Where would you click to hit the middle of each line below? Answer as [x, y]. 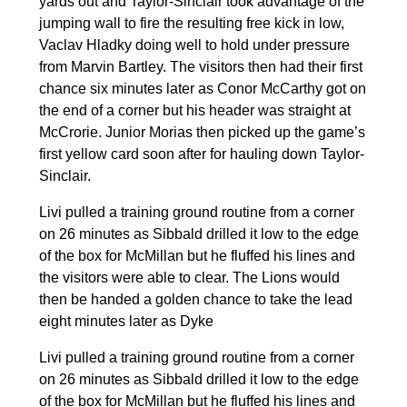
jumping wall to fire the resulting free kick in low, [191, 23]
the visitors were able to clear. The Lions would [189, 277]
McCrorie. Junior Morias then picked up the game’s [202, 132]
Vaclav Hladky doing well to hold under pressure [194, 45]
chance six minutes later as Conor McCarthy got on [202, 88]
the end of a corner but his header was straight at [194, 110]
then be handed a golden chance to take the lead [195, 299]
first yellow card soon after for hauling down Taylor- [201, 154]
